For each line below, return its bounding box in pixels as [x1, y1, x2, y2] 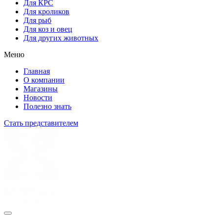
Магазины [23, 85, 58, 93]
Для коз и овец [23, 25, 72, 34]
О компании [23, 76, 65, 85]
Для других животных [23, 34, 98, 43]
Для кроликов [23, 7, 69, 16]
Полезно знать [23, 102, 71, 111]
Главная [23, 67, 50, 76]
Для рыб [23, 16, 51, 25]
